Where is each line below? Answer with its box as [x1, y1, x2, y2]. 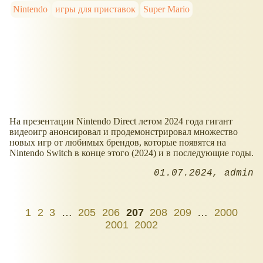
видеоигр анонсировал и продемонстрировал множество [9, 127, 238, 137]
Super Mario [143, 4, 190, 15]
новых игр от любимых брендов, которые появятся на [9, 137, 226, 148]
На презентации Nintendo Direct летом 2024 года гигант [9, 116, 232, 127]
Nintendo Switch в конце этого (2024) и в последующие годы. [9, 148, 254, 159]
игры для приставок [55, 4, 136, 15]
